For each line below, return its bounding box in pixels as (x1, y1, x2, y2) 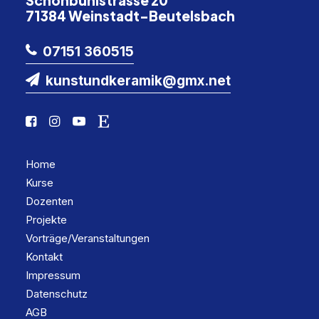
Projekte (26, 213, 67, 226)
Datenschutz (26, 287, 88, 300)
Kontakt (26, 250, 63, 263)
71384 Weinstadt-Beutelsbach (26, 7, 235, 24)
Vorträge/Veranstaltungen (26, 231, 150, 245)
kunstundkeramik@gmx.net (46, 73, 231, 89)
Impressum (26, 268, 80, 282)
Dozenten (26, 194, 73, 208)
